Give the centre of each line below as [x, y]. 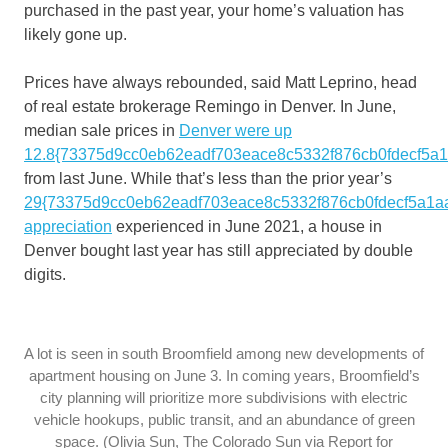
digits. [45, 275]
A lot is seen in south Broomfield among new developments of [224, 354]
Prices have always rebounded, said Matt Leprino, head [220, 83]
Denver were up [235, 131]
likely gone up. [77, 35]
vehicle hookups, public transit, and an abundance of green [224, 420]
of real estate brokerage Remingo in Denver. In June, [210, 107]
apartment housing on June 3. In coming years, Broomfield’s [224, 376]
